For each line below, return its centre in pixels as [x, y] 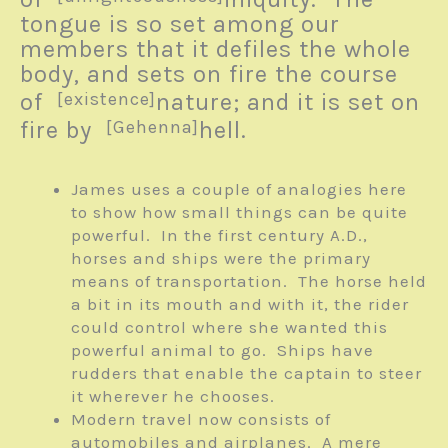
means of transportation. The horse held [249, 281]
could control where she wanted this [229, 327]
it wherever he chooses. [173, 396]
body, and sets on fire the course [209, 74]
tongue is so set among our [180, 24]
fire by [63, 130]
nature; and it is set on [288, 102]
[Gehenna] [152, 127]
